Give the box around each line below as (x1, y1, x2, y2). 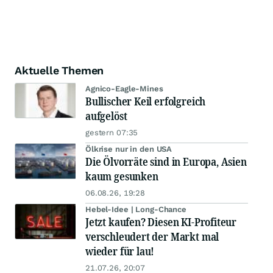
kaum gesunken (85, 169, 158, 184)
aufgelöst (85, 108, 127, 124)
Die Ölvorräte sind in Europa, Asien (85, 154, 247, 169)
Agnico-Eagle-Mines (85, 84, 163, 94)
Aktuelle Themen (15, 64, 104, 77)
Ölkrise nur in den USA (85, 144, 172, 154)
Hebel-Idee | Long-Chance (85, 205, 186, 214)
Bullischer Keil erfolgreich (85, 94, 206, 109)
